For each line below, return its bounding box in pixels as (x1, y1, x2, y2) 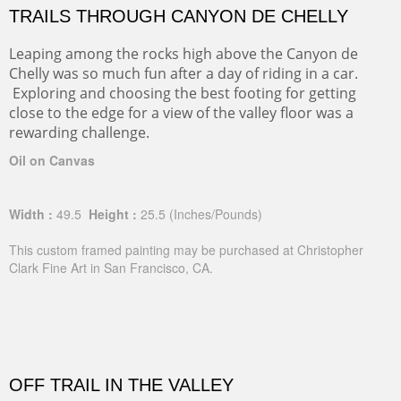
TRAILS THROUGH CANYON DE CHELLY (9, 6, 348, 26)
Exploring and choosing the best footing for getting (9, 83, 356, 103)
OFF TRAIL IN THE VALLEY (9, 375, 234, 395)
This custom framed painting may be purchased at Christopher (9, 241, 363, 259)
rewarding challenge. (9, 123, 149, 142)
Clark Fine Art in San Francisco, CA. (9, 259, 213, 277)
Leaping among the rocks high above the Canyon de (9, 44, 358, 64)
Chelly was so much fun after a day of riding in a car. (9, 64, 358, 83)
